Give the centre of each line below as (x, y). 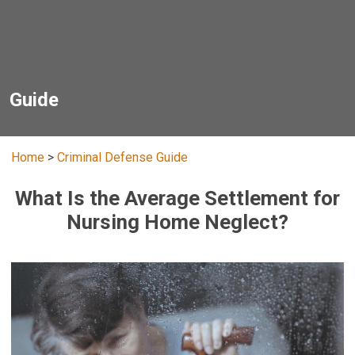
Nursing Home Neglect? (177, 222)
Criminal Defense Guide (123, 158)
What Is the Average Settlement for (177, 198)
